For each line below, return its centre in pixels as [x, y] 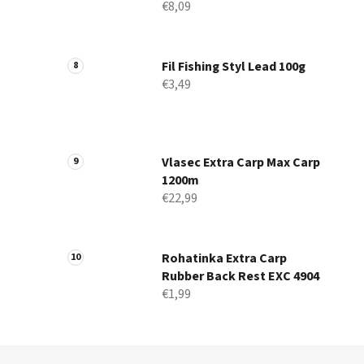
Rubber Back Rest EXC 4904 [240, 277]
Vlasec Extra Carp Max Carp [241, 163]
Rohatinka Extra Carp [224, 259]
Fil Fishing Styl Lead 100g [234, 67]
